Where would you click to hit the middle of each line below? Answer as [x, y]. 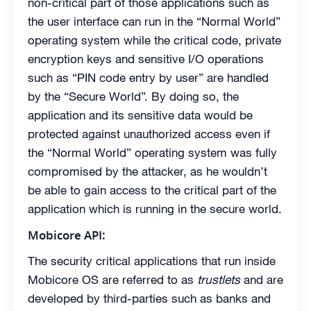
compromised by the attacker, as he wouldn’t [148, 171]
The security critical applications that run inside [152, 261]
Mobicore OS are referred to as [112, 279]
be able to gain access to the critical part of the [152, 190]
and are [262, 279]
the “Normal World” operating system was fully [152, 152]
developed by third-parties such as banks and [149, 298]
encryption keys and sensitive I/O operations [146, 59]
